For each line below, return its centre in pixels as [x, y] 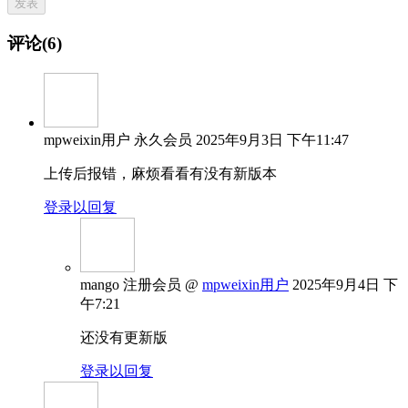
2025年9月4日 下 [345, 284]
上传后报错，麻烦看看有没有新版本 [160, 173]
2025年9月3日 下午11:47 [272, 139]
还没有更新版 [124, 337]
